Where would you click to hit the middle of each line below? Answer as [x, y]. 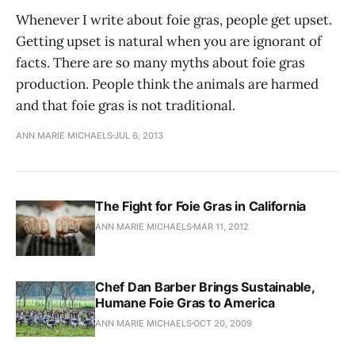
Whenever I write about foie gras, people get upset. [174, 19]
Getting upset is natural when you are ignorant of [169, 41]
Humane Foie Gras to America [185, 302]
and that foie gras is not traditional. [126, 105]
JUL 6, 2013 [139, 135]
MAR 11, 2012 [221, 226]
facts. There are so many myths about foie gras [160, 62]
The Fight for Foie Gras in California [201, 206]
